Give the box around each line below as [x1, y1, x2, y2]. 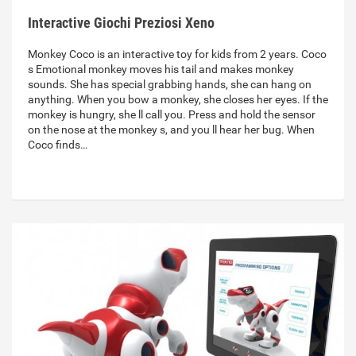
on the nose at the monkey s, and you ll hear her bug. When [28, 123, 315, 137]
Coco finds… [28, 138, 87, 152]
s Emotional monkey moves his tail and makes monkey [28, 63, 294, 76]
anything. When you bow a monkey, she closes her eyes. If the [28, 93, 328, 106]
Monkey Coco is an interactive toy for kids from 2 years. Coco [28, 48, 327, 61]
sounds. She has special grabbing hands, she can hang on [28, 78, 311, 91]
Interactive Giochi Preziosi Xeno [28, 14, 215, 32]
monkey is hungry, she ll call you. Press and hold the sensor [28, 108, 315, 122]
